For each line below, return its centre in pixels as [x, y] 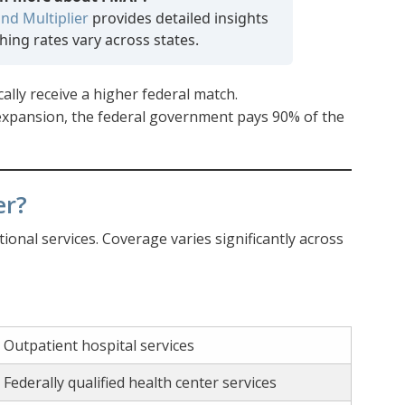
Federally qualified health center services [140, 383]
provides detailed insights [178, 19]
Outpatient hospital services [99, 346]
